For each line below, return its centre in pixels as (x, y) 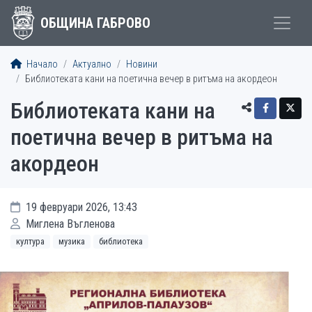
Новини (142, 64)
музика (72, 241)
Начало (41, 64)
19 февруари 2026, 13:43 (80, 207)
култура (30, 241)
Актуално (92, 64)
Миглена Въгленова (69, 224)
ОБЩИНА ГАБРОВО (95, 23)
